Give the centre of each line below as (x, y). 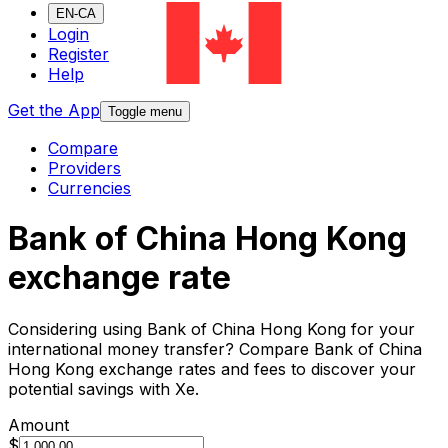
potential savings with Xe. (103, 388)
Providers (84, 168)
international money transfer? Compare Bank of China (215, 348)
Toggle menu (145, 112)
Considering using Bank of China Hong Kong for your (211, 328)
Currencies (89, 188)
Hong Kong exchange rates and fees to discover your (212, 368)
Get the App (54, 110)
